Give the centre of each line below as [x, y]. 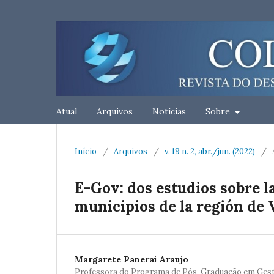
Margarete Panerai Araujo [131, 259]
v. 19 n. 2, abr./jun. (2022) [210, 151]
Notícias [169, 111]
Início [86, 151]
